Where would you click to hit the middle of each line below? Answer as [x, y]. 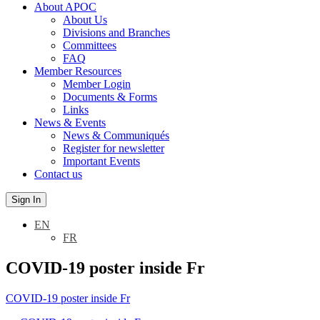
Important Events [101, 161]
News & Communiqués [116, 135]
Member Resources [78, 71]
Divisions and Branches [116, 32]
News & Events [70, 122]
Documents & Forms [110, 97]
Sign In [26, 200]
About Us [85, 20]
